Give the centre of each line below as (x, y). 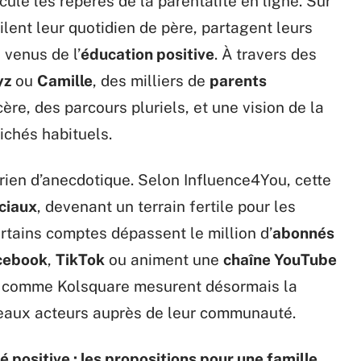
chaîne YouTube (280, 259)
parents (238, 81)
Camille (65, 81)
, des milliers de (151, 81)
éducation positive (147, 54)
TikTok (80, 259)
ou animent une (164, 259)
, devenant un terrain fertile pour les (166, 206)
